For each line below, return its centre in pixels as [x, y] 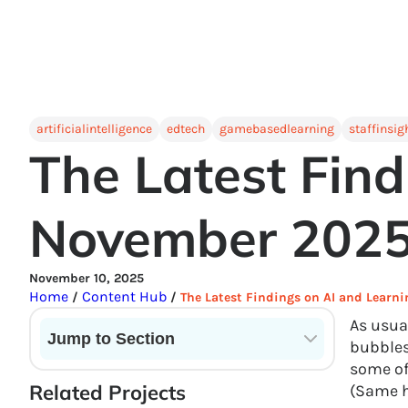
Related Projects [107, 393]
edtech [186, 129]
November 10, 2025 [87, 278]
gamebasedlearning [277, 129]
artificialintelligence [94, 129]
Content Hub [122, 296]
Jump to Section [111, 339]
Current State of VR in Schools [149, 368]
